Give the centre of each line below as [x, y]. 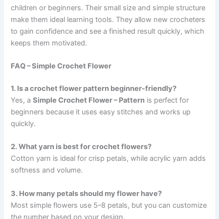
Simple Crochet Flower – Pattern [89, 100]
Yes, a [22, 100]
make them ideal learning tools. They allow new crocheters [108, 19]
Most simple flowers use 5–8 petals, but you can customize [109, 205]
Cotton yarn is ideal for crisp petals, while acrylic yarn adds [109, 159]
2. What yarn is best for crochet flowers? [81, 147]
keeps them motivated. [49, 43]
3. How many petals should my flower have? [87, 193]
